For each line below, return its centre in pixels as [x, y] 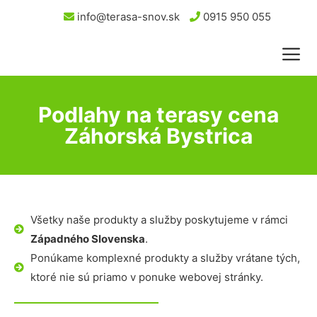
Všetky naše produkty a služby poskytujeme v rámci [159, 220]
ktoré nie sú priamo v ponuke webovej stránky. [146, 277]
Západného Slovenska [87, 239]
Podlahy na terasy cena [158, 115]
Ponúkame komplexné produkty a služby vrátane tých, [165, 258]
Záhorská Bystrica [158, 136]
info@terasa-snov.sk [127, 17]
